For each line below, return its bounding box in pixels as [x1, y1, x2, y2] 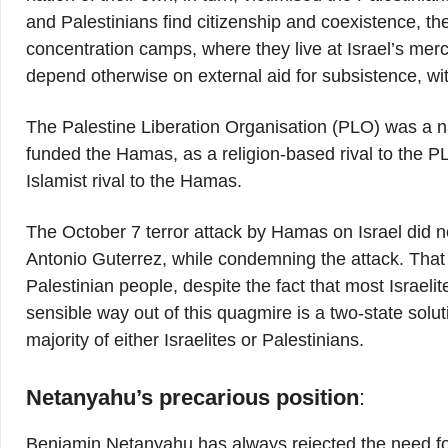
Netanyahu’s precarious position [26, 385, 359, 410]
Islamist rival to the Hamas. [26, 171, 242, 191]
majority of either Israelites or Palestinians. [26, 330, 364, 350]
